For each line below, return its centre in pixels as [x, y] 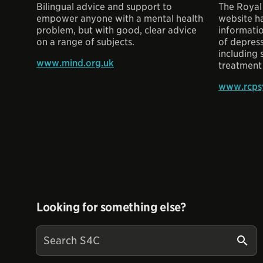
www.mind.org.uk [75, 63]
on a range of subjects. [85, 42]
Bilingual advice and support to [104, 7]
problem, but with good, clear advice [117, 30]
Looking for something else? [111, 207]
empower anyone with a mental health [120, 18]
